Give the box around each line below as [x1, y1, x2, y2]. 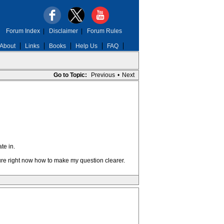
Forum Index [5, 27, 40, 34]
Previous [90, 71, 115, 78]
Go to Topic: [53, 71, 87, 78]
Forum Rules [86, 27, 122, 34]
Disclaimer [48, 27, 78, 34]
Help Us [75, 42, 97, 49]
